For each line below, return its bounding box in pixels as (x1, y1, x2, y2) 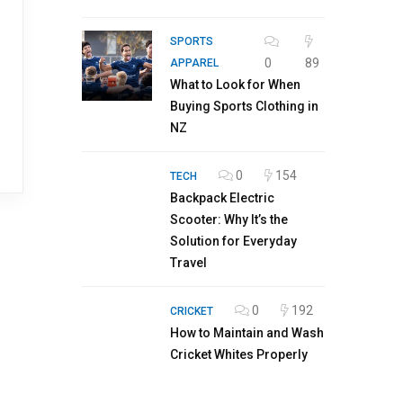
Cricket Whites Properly (170, 347, 308, 362)
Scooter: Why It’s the (170, 212, 288, 227)
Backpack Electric (170, 191, 274, 205)
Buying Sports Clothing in (170, 99, 318, 113)
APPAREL (170, 57, 219, 69)
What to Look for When (170, 77, 300, 92)
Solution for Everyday (170, 234, 297, 248)
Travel (170, 255, 207, 270)
